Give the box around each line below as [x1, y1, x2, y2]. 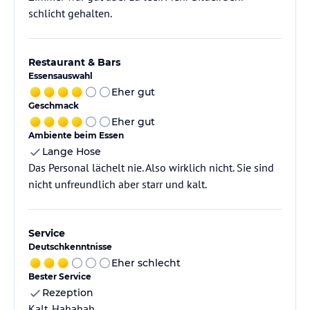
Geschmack [28, 100, 79, 111]
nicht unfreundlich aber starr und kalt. [28, 177, 207, 191]
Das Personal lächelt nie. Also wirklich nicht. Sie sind [28, 161, 274, 174]
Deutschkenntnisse [28, 241, 112, 252]
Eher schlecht [111, 257, 181, 269]
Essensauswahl [28, 71, 93, 81]
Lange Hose [42, 145, 101, 158]
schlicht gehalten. [28, 6, 112, 20]
